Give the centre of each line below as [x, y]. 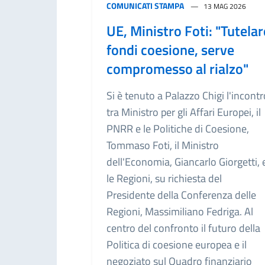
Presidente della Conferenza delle [181, 195]
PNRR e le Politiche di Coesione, [178, 128]
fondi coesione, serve [170, 49]
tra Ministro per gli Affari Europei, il [184, 112]
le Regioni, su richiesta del [164, 178]
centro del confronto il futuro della [183, 228]
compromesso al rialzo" [177, 68]
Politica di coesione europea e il [177, 244]
